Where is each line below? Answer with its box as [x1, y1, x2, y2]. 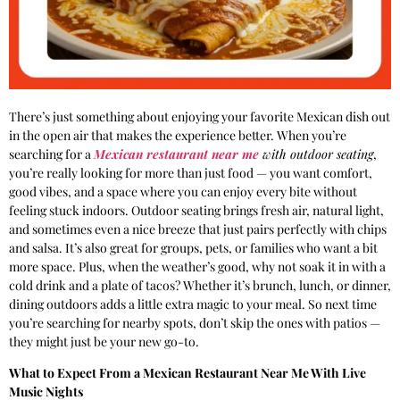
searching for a [9, 145, 94, 162]
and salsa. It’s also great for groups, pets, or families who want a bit [9, 238, 378, 256]
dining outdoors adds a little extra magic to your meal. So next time [9, 295, 377, 312]
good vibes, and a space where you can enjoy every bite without [9, 182, 357, 200]
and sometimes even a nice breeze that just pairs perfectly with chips [9, 220, 387, 237]
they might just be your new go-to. [9, 332, 199, 350]
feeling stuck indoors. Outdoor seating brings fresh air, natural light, [9, 201, 384, 219]
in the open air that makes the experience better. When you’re [9, 126, 346, 144]
